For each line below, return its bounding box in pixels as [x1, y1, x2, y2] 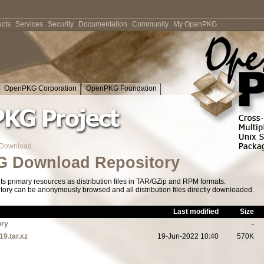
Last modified [173, 207, 219, 216]
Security [48, 20, 74, 28]
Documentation [78, 20, 127, 28]
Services [15, 20, 43, 28]
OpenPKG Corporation [4, 84, 77, 93]
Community [132, 20, 169, 28]
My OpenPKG [173, 20, 217, 28]
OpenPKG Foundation [86, 84, 157, 93]
